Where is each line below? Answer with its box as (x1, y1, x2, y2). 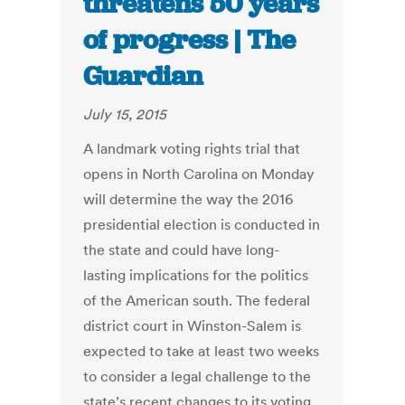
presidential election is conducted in (83, 215, 321, 234)
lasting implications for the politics (83, 266, 309, 285)
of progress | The (83, 23, 297, 58)
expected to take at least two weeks (83, 342, 320, 361)
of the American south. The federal (83, 291, 311, 310)
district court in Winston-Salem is (83, 316, 302, 335)
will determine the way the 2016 (83, 190, 294, 209)
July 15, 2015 (83, 105, 167, 124)
